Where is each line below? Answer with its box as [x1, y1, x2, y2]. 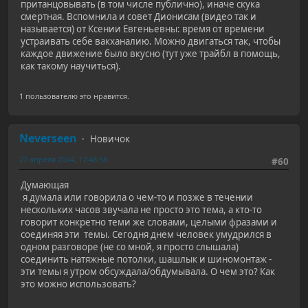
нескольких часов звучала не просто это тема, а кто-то [21, 203, 262, 216]
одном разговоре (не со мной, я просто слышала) [21, 240, 239, 253]
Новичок [90, 132, 130, 145]
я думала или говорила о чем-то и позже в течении [21, 190, 253, 203]
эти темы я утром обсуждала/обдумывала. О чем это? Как [21, 265, 275, 278]
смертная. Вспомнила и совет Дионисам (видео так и [21, 10, 256, 23]
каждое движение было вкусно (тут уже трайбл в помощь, [21, 47, 280, 60]
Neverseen [19, 130, 77, 146]
